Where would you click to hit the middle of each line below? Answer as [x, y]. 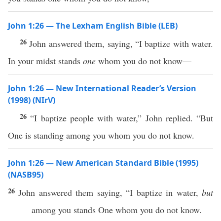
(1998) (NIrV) [32, 100]
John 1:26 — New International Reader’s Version [102, 88]
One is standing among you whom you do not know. [101, 135]
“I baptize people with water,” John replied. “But [122, 118]
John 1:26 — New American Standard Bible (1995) [103, 163]
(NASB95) [26, 175]
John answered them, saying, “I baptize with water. [121, 43]
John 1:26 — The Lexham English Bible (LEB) [93, 26]
